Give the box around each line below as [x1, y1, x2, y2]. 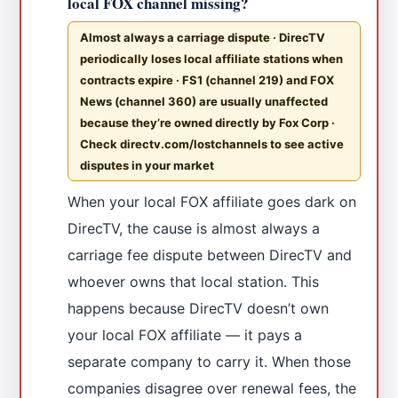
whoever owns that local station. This [68, 272, 320, 291]
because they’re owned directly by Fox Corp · [80, 115, 336, 130]
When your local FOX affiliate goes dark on [68, 192, 357, 211]
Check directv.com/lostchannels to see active [80, 136, 345, 151]
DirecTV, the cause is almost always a [68, 219, 321, 237]
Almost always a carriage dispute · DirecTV [80, 29, 326, 44]
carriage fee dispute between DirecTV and [68, 245, 353, 264]
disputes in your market [80, 157, 215, 172]
